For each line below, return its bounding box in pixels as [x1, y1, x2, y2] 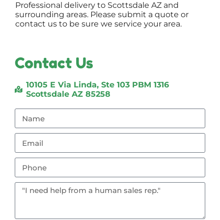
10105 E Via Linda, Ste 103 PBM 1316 [26, 80, 169, 90]
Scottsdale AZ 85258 [26, 89, 110, 99]
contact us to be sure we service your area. [15, 19, 182, 29]
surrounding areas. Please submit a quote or [15, 10, 189, 20]
